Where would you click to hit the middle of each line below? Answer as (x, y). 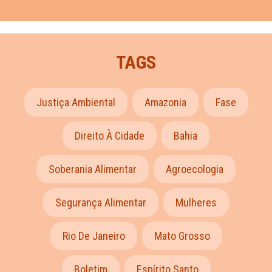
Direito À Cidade (110, 136)
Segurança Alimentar (101, 203)
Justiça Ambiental (76, 103)
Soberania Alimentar (93, 169)
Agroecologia (195, 169)
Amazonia (165, 103)
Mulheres (196, 203)
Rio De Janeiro (93, 236)
